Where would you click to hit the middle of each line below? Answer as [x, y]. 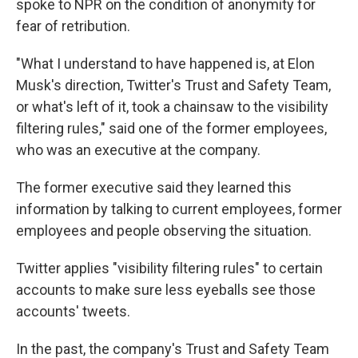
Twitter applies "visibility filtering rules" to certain [169, 268]
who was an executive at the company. [138, 150]
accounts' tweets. [73, 311]
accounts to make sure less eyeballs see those [166, 290]
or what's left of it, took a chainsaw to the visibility [172, 107]
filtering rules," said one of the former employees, [171, 128]
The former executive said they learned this [154, 187]
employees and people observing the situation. [164, 231]
